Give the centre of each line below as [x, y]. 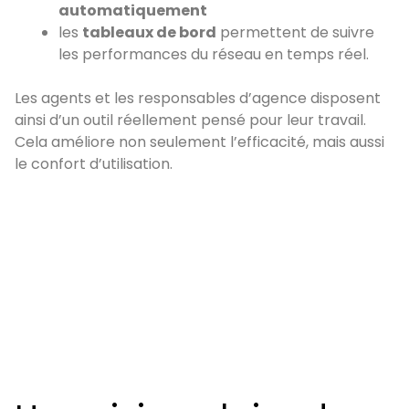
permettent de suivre [295, 33]
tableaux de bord [149, 33]
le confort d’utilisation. [94, 164]
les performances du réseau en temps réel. [214, 55]
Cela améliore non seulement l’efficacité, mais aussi [199, 142]
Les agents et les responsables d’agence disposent [198, 99]
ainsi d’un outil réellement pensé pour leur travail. [190, 121]
